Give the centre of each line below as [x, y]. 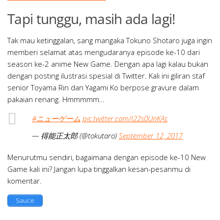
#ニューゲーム [56, 118]
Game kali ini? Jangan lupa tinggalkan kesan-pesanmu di [99, 169]
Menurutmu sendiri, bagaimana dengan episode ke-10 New [107, 157]
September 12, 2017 [151, 135]
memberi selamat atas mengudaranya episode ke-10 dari [104, 52]
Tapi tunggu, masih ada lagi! [91, 18]
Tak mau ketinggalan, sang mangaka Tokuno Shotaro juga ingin [110, 40]
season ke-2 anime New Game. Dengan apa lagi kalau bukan [108, 64]
